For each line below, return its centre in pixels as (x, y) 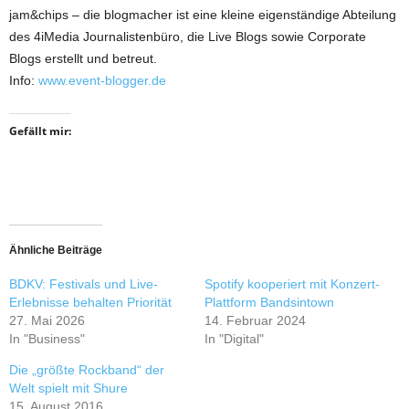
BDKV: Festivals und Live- (84, 284)
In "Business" (47, 339)
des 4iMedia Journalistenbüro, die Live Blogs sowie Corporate (188, 37)
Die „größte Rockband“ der (87, 370)
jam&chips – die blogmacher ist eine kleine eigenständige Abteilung (203, 15)
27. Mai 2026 (47, 320)
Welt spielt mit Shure (68, 388)
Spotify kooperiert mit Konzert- (292, 284)
